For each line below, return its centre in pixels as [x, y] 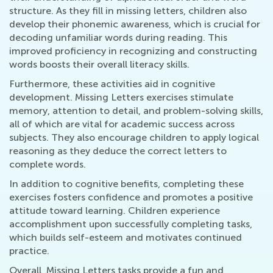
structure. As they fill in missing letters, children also [128, 11]
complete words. [48, 164]
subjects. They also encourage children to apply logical [134, 137]
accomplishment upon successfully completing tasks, [131, 224]
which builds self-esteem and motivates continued [126, 237]
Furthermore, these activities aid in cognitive [112, 84]
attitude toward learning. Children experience [115, 211]
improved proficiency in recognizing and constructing [133, 51]
